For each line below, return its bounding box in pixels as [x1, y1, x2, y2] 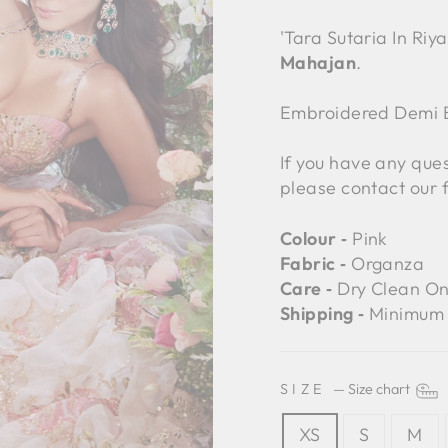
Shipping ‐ [280, 301, 365, 325]
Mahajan [280, 50, 357, 74]
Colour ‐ [280, 226, 348, 250]
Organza [346, 251, 425, 275]
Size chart [347, 380, 413, 399]
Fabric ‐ [280, 251, 347, 275]
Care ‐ [280, 276, 333, 300]
